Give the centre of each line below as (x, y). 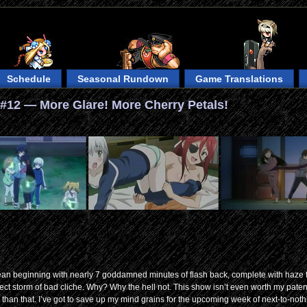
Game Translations (240, 79)
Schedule (29, 79)
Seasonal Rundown (123, 79)
